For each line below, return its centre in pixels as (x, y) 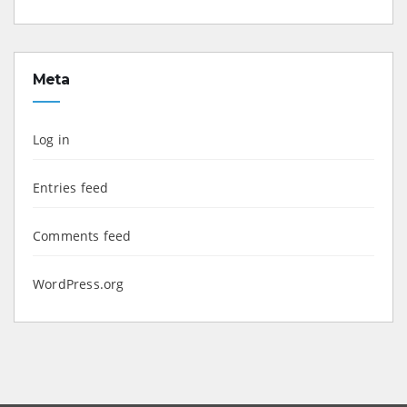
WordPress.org (79, 283)
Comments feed (82, 235)
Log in (52, 139)
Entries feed (71, 187)
